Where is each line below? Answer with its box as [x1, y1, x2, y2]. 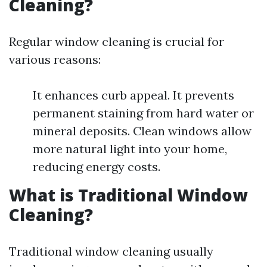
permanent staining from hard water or [33, 105, 254, 120]
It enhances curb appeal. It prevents [33, 88, 234, 103]
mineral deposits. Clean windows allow [33, 123, 252, 138]
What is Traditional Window [9, 184, 247, 206]
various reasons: [9, 52, 101, 67]
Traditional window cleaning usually [9, 244, 213, 259]
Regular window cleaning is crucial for [9, 34, 224, 49]
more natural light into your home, [33, 141, 227, 156]
